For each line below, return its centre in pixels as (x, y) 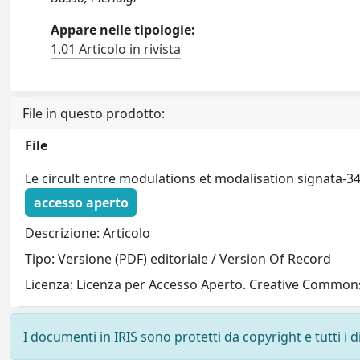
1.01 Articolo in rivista (116, 49)
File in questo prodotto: (94, 114)
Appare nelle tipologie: (123, 30)
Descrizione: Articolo (88, 233)
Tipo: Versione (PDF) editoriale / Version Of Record (178, 258)
